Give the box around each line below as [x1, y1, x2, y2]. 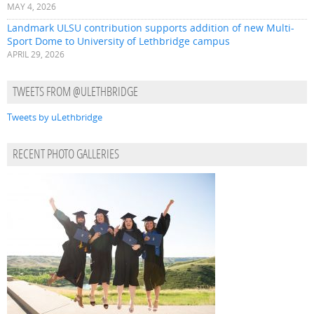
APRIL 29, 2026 [7, 49, 64, 60]
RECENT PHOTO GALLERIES [13, 149, 119, 163]
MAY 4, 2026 [7, 1, 56, 13]
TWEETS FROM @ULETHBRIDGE [13, 86, 138, 100]
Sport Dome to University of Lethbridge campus [7, 34, 230, 48]
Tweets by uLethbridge [7, 111, 102, 124]
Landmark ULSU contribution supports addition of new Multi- [7, 21, 294, 35]
